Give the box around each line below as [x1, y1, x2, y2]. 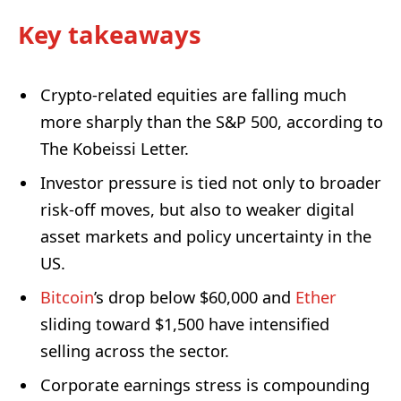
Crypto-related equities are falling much [40, 84, 346, 107]
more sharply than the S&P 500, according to [40, 111, 383, 133]
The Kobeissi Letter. [40, 138, 189, 160]
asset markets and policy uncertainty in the [40, 226, 371, 248]
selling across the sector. [40, 340, 229, 363]
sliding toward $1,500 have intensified [40, 313, 329, 336]
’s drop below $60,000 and [94, 286, 295, 309]
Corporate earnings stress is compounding [40, 374, 370, 397]
